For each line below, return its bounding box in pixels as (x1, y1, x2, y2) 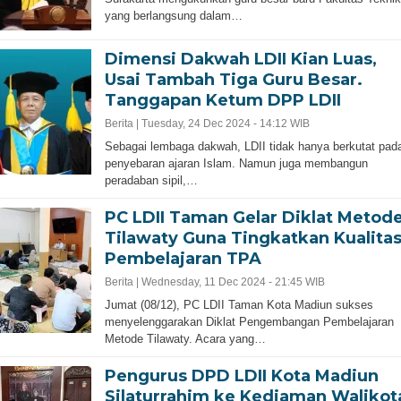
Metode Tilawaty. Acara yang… (104, 331, 266, 346)
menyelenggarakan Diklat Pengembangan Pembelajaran (104, 314, 394, 328)
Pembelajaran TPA (104, 248, 266, 269)
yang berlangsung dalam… (104, 8, 243, 22)
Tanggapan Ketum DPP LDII (104, 90, 341, 110)
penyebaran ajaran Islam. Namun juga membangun (104, 156, 368, 170)
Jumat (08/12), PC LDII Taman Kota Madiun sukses (104, 297, 373, 311)
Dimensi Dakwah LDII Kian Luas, (104, 48, 377, 69)
